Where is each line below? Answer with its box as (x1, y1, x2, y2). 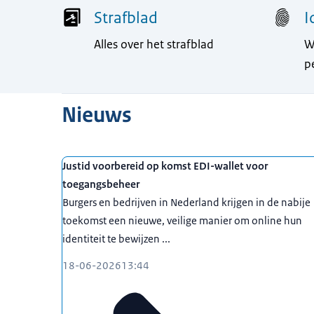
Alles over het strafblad (94, 36, 214, 52)
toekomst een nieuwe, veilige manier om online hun (62, 213, 302, 227)
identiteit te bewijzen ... (62, 231, 170, 245)
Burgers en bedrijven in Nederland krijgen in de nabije (62, 195, 310, 209)
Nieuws (62, 101, 132, 128)
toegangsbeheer (62, 177, 139, 191)
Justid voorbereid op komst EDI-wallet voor (62, 158, 268, 172)
